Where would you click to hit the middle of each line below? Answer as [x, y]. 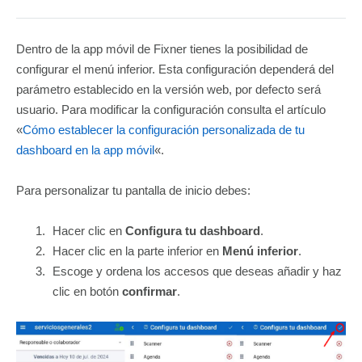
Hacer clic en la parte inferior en [137, 251]
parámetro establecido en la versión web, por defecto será [168, 89]
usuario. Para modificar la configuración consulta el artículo [171, 109]
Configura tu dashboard [193, 231]
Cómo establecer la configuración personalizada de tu [164, 130]
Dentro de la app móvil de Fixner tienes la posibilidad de [162, 49]
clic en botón [86, 291]
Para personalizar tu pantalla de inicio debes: [133, 190]
